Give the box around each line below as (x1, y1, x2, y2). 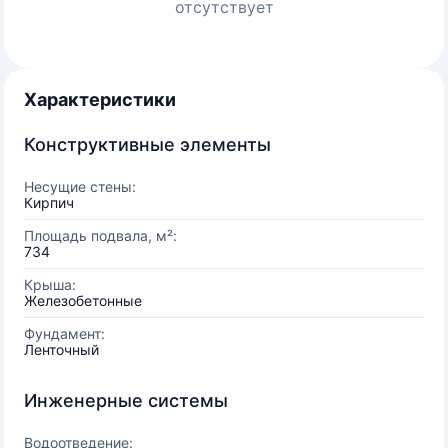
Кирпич (24, 194, 74, 211)
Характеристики (24, 89, 176, 110)
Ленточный (24, 341, 99, 358)
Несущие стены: (24, 178, 136, 195)
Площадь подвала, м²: (24, 227, 177, 244)
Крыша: (24, 276, 76, 293)
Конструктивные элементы (24, 134, 271, 155)
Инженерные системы (24, 390, 228, 411)
